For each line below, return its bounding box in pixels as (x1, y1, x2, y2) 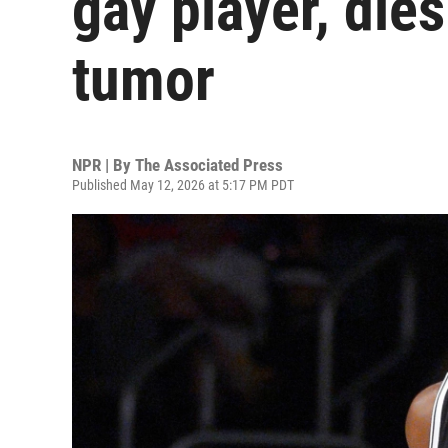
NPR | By (72, 155, 135, 175)
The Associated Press (135, 155, 283, 175)
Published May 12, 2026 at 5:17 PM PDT (72, 177, 294, 193)
